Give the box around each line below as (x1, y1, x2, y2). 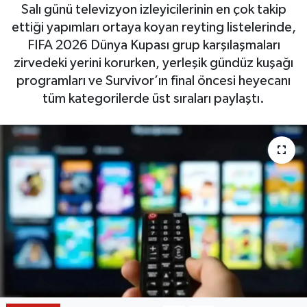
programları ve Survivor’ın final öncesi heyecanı (16, 73, 291, 88)
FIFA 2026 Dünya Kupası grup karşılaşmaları (27, 38, 280, 52)
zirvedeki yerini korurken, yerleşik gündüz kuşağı (14, 56, 293, 70)
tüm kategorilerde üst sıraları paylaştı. (42, 91, 265, 106)
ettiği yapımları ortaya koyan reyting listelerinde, (11, 20, 296, 34)
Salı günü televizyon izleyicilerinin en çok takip (21, 2, 286, 16)
